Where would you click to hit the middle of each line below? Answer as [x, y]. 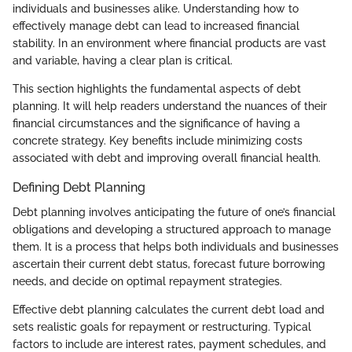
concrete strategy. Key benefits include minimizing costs [158, 140]
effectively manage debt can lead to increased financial [156, 26]
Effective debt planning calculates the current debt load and [169, 310]
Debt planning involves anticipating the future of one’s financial [174, 213]
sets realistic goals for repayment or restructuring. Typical [162, 327]
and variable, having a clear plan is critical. [123, 60]
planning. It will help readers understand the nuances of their [170, 106]
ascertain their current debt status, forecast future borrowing [169, 264]
